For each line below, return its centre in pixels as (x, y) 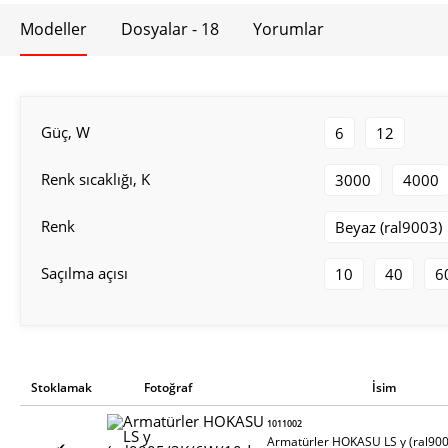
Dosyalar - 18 (170, 29)
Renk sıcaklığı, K (95, 179)
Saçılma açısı (84, 273)
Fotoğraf (167, 387)
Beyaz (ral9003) (388, 227)
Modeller (53, 29)
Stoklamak (62, 387)
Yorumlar (288, 29)
